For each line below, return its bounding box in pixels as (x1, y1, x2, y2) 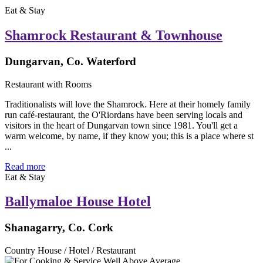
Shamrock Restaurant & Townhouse (5, 27, 222, 43)
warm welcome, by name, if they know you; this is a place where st (5, 130, 254, 141)
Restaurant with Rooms (5, 79, 92, 89)
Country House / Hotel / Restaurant (5, 245, 136, 256)
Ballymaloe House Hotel (5, 194, 151, 210)
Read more (5, 161, 45, 171)
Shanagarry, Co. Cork (5, 221, 113, 234)
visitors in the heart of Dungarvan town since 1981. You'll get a (5, 120, 238, 130)
